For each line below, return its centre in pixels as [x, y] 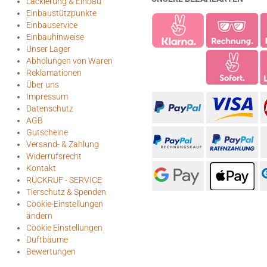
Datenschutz [50, 108]
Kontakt [41, 168]
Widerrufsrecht [54, 156]
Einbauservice [52, 25]
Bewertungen [51, 252]
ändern [39, 216]
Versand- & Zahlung [63, 144]
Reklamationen [54, 73]
